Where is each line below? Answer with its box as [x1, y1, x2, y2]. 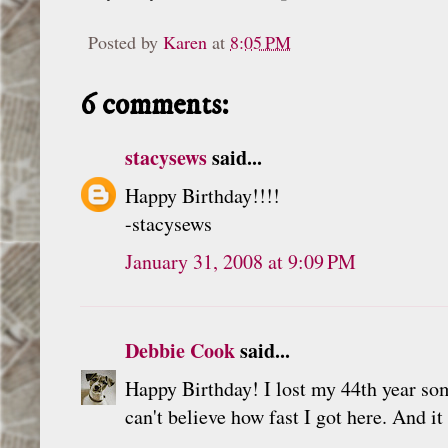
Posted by [88, 29, 163, 54]
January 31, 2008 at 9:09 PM [125, 247, 356, 275]
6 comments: [80, 86, 229, 124]
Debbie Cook [125, 335, 235, 365]
